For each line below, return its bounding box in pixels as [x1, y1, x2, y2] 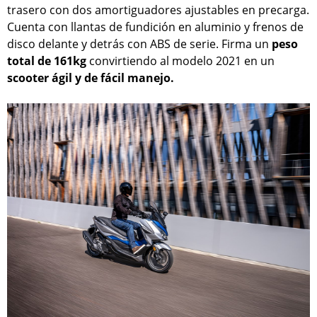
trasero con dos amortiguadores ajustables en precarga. [7, 1, 309, 18]
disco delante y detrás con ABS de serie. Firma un [7, 35, 272, 52]
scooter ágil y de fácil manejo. [7, 69, 174, 86]
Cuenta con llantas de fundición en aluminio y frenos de [7, 18, 304, 35]
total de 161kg [7, 52, 86, 69]
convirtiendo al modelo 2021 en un [86, 52, 275, 69]
